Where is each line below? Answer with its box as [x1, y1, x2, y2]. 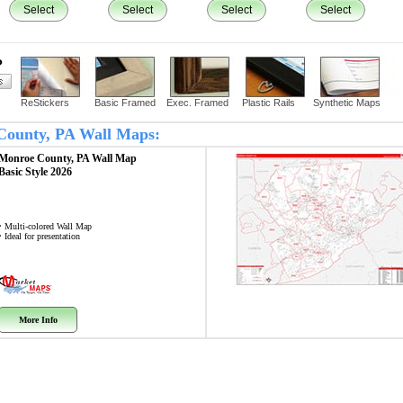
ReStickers [21, 97, 69, 108]
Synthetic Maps [313, 97, 381, 108]
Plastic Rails [242, 97, 295, 108]
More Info [18, 315, 58, 325]
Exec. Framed [166, 97, 228, 108]
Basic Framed [94, 97, 156, 108]
